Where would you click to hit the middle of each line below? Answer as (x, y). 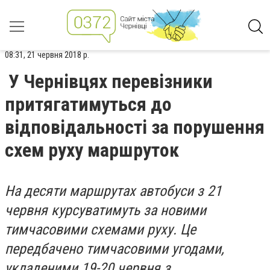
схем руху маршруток (92, 150)
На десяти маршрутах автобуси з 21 (113, 191)
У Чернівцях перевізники (111, 81)
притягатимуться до (88, 104)
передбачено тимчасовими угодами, (115, 249)
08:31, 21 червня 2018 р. (47, 55)
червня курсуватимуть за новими (105, 210)
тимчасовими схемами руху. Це (100, 230)
